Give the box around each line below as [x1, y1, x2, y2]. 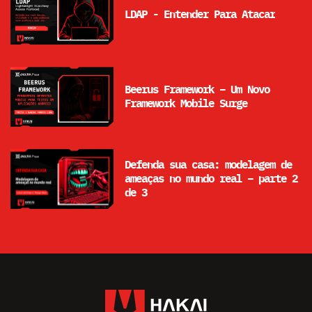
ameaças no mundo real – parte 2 [125, 173, 297, 185]
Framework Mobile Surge [125, 98, 247, 110]
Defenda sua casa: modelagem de [125, 159, 292, 171]
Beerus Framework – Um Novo [125, 84, 270, 96]
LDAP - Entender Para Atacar [125, 9, 275, 21]
